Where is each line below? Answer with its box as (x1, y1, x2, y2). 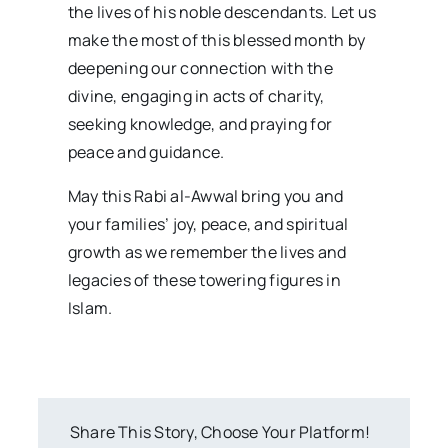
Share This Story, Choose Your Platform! (69, 420, 371, 443)
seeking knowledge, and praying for (67, 112, 333, 135)
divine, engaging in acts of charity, (67, 84, 325, 107)
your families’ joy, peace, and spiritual (67, 212, 349, 235)
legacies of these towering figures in (67, 268, 341, 291)
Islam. (67, 296, 113, 319)
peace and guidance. (67, 140, 225, 163)
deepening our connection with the (67, 56, 333, 79)
